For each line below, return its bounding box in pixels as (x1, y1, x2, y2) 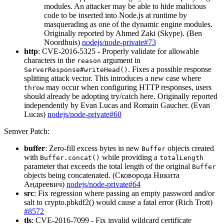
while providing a (100, 153, 159, 162)
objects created (165, 144, 214, 153)
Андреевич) (24, 180, 66, 189)
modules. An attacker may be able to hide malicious (44, 2, 206, 11)
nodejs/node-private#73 (82, 38, 156, 47)
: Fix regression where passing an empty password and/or (34, 189, 214, 198)
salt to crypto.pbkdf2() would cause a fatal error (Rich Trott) (24, 198, 212, 207)
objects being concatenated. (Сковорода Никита (24, 171, 179, 180)
